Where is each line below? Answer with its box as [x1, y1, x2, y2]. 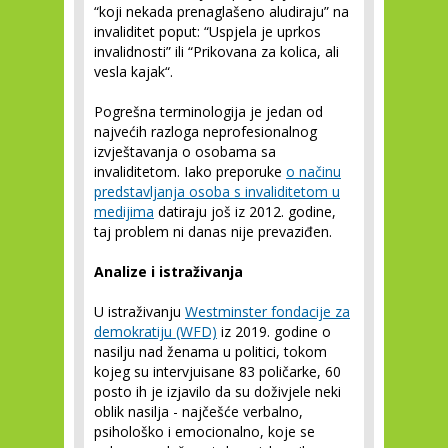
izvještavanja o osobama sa [94, 142, 276, 161]
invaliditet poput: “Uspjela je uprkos [94, 22, 321, 41]
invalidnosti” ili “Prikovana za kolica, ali [94, 42, 339, 61]
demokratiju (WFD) [94, 322, 217, 341]
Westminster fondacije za [185, 302, 350, 321]
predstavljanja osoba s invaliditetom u [94, 182, 340, 201]
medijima [94, 202, 154, 221]
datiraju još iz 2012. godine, [154, 202, 336, 221]
